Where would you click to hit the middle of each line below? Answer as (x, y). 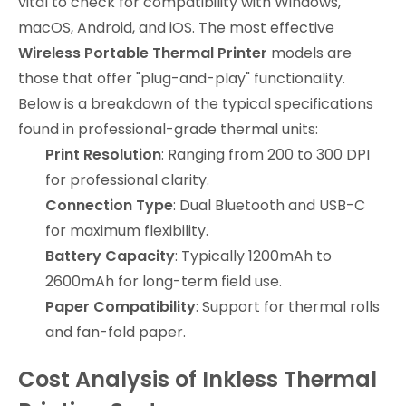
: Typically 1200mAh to (253, 256)
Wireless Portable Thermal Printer (143, 53)
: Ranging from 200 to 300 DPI (266, 155)
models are (309, 53)
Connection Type (109, 206)
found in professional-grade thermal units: (168, 130)
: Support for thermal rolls (288, 307)
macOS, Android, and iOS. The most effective (176, 28)
